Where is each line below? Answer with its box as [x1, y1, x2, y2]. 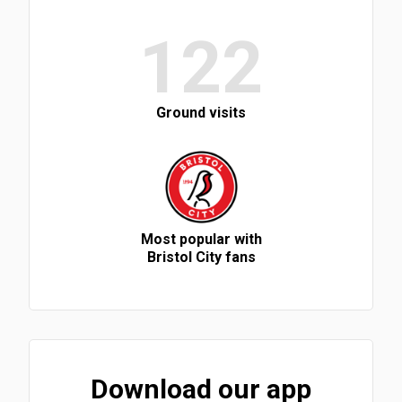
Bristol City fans [146, 248, 256, 266]
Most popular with [140, 230, 262, 248]
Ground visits [156, 103, 246, 121]
